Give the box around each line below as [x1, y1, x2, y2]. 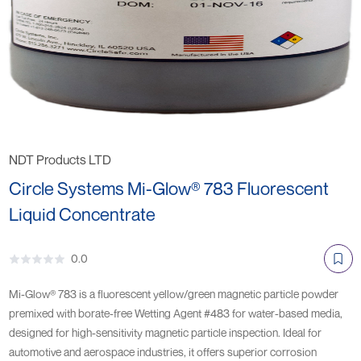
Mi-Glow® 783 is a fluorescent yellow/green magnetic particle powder [8, 287, 338, 301]
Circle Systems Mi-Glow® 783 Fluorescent [8, 178, 329, 199]
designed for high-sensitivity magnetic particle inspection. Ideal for [8, 326, 322, 339]
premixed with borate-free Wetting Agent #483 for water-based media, [8, 306, 342, 320]
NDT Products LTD [8, 151, 111, 168]
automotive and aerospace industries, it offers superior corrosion [8, 345, 317, 359]
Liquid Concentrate [8, 204, 156, 225]
